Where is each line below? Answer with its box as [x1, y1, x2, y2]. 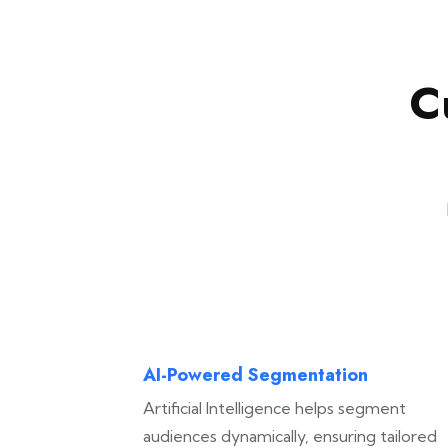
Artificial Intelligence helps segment [143, 398, 406, 418]
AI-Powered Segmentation [143, 362, 368, 388]
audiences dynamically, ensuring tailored [143, 426, 437, 446]
